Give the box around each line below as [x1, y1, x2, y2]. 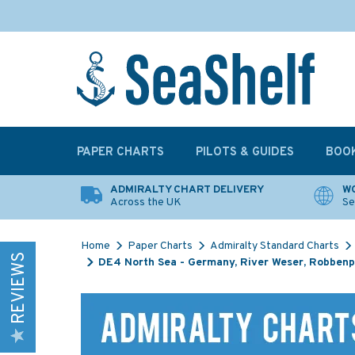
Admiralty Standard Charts [210, 239, 339, 253]
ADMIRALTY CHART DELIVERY [110, 183, 264, 197]
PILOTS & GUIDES [196, 145, 294, 160]
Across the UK [110, 196, 181, 209]
